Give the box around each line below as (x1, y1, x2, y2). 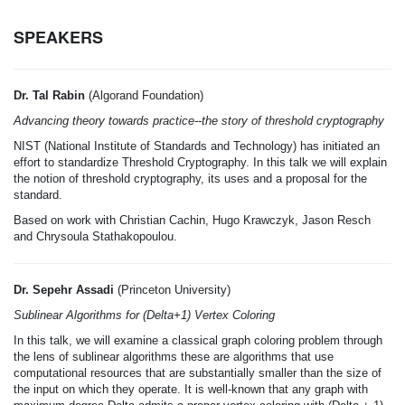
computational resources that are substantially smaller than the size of (14, 366, 381, 380)
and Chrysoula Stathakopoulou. (14, 230, 177, 243)
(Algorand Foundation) (85, 89, 203, 102)
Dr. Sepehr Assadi (14, 283, 114, 297)
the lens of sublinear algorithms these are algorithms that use (14, 350, 334, 363)
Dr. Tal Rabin (14, 89, 85, 102)
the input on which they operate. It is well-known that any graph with (14, 382, 368, 396)
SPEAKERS (14, 25, 103, 49)
